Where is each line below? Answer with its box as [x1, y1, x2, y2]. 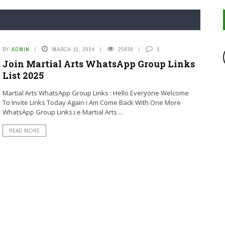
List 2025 [2, 69, 44, 81]
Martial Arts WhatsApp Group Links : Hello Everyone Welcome [2, 88, 189, 97]
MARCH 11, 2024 [52, 46, 95, 53]
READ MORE [9, 127, 40, 134]
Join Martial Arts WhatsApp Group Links [2, 58, 195, 70]
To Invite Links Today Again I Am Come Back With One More [2, 98, 181, 107]
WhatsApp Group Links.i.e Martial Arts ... [2, 107, 123, 117]
